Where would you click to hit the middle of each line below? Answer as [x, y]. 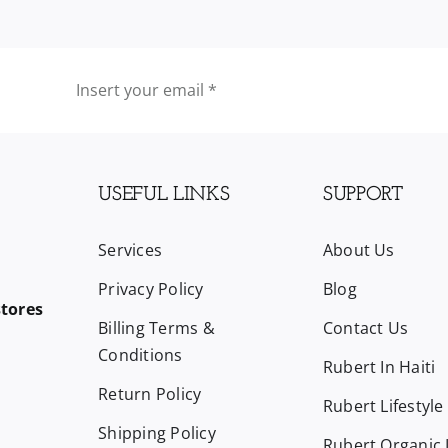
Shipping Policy [157, 432]
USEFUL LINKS [164, 194]
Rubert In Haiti [379, 366]
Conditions [140, 354]
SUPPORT [362, 194]
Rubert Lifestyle [383, 405]
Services [130, 249]
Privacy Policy [151, 288]
